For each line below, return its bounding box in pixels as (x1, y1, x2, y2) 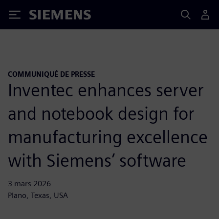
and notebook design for (8, 102, 195, 124)
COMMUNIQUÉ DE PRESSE (8, 70, 95, 78)
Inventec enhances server (8, 79, 204, 101)
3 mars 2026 (8, 178, 51, 188)
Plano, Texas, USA (8, 190, 68, 200)
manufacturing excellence (8, 126, 208, 148)
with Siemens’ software (8, 149, 186, 171)
